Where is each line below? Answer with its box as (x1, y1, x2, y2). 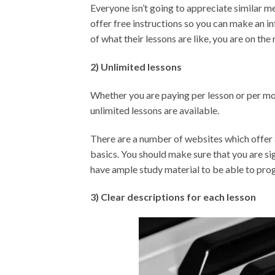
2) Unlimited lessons (90, 61, 182, 73)
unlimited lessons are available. (90, 104, 219, 116)
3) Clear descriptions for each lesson (90, 191, 256, 203)
